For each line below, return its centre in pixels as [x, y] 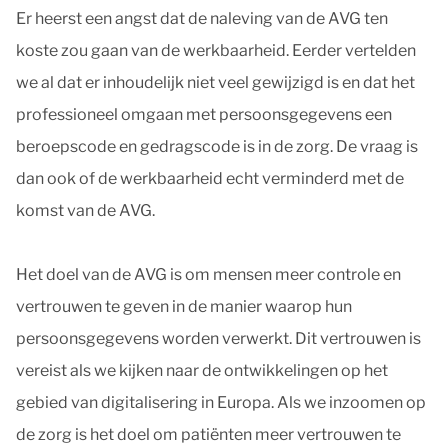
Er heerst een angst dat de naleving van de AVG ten [202, 18]
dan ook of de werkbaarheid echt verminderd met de [210, 178]
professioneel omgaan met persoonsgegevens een [204, 114]
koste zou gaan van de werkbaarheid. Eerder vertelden [216, 50]
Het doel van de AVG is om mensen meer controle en [208, 274]
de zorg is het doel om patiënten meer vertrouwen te [208, 434]
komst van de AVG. [85, 210]
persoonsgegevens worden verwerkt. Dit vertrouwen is [218, 338]
